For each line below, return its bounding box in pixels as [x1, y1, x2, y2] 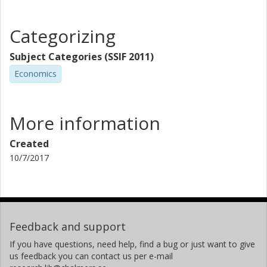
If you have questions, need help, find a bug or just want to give [10, 238, 255, 250]
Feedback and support [10, 219, 126, 234]
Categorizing [10, 24, 116, 48]
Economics [14, 68, 57, 79]
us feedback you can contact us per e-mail [10, 250, 173, 262]
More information [10, 110, 160, 135]
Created [10, 136, 49, 150]
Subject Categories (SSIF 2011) [10, 50, 154, 63]
